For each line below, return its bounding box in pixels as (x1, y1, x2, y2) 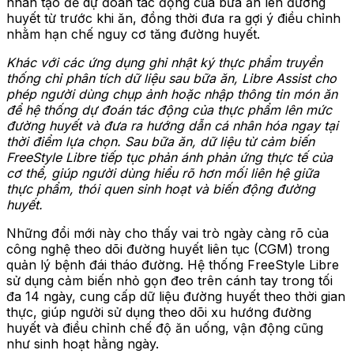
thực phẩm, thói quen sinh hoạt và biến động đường (6, 180, 315, 197)
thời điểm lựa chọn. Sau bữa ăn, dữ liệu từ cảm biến (6, 133, 314, 149)
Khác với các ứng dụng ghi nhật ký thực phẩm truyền (6, 54, 322, 70)
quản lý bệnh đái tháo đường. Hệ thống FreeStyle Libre (6, 256, 339, 273)
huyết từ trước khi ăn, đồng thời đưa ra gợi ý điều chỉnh (6, 9, 341, 26)
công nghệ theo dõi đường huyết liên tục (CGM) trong (6, 240, 330, 257)
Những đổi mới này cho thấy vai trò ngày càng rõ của (6, 224, 329, 241)
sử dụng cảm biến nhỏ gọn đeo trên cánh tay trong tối (6, 272, 333, 288)
